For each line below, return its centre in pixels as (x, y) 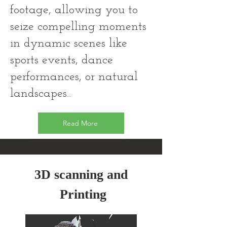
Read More (80, 123)
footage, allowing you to (74, 10)
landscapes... (41, 94)
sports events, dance (62, 60)
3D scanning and (81, 175)
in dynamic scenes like (69, 44)
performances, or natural (74, 77)
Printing (81, 194)
